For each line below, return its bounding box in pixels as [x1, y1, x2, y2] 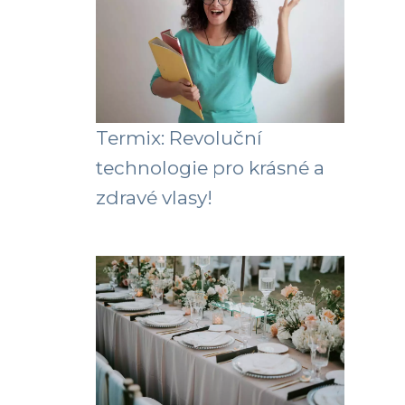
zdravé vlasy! [96, 186, 212, 209]
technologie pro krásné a [96, 156, 325, 179]
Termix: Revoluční [96, 127, 262, 149]
